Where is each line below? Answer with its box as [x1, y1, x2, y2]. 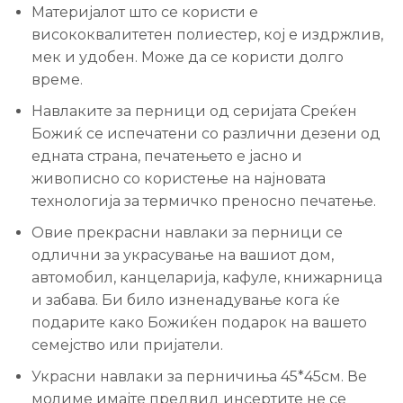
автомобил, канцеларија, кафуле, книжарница [31, 268, 382, 286]
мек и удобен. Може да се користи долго [31, 48, 344, 66]
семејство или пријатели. [31, 336, 223, 354]
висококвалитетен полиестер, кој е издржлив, [31, 25, 383, 43]
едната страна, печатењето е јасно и [31, 147, 302, 165]
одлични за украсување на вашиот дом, [31, 246, 334, 264]
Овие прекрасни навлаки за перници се [31, 223, 343, 241]
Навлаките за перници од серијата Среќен [31, 102, 357, 120]
